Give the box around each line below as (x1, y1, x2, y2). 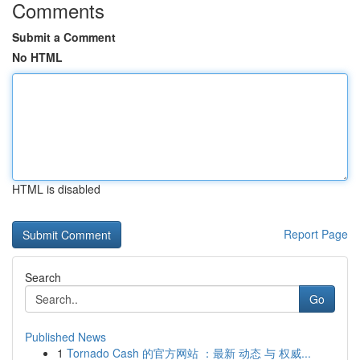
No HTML (12, 49, 63, 65)
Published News (25, 329, 106, 345)
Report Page (284, 226, 348, 242)
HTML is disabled (12, 181, 100, 197)
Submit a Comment (12, 29, 116, 45)
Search (25, 269, 61, 285)
